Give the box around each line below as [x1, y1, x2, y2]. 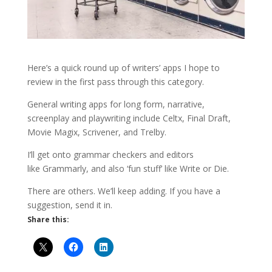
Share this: [27, 214, 69, 225]
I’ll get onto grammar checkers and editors [27, 149, 194, 161]
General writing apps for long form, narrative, [27, 98, 205, 110]
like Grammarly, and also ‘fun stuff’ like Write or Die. [27, 163, 229, 175]
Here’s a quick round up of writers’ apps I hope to [27, 62, 220, 74]
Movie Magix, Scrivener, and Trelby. [27, 126, 166, 138]
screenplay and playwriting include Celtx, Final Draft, [27, 112, 231, 124]
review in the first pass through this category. [27, 76, 204, 88]
